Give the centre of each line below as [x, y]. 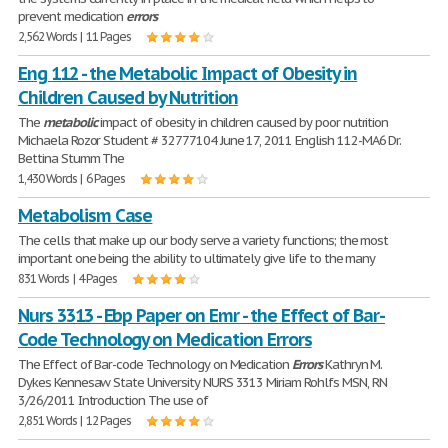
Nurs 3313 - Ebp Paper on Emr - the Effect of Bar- [202, 315]
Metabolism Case [85, 215]
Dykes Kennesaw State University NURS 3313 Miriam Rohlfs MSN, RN [202, 382]
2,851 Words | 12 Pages [75, 420]
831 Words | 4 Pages [68, 278]
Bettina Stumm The [71, 158]
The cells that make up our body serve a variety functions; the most [203, 240]
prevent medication [72, 16]
